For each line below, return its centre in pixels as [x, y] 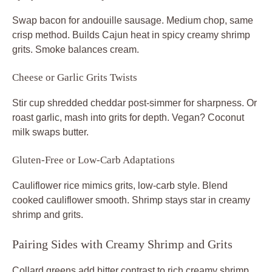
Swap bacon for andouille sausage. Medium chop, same [133, 20]
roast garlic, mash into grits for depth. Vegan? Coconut [128, 117]
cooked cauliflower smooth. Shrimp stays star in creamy [131, 200]
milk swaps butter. [50, 132]
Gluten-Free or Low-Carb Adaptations [93, 160]
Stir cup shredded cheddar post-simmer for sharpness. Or [134, 103]
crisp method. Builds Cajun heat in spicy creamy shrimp [131, 35]
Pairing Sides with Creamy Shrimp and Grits [122, 244]
